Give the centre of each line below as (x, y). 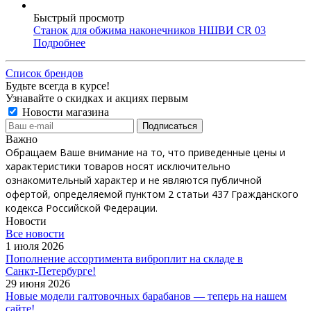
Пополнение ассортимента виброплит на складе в (124, 258)
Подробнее (59, 42)
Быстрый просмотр (79, 17)
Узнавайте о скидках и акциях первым (97, 98)
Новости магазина (64, 112)
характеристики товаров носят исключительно (118, 166)
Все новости (35, 233)
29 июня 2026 (38, 283)
